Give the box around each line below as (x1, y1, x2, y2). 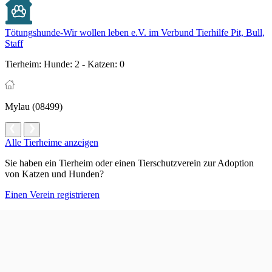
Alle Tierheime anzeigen (5, 137, 98, 148)
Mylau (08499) (5, 101, 63, 112)
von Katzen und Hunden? (5, 169, 104, 180)
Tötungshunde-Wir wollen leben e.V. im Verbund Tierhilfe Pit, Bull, (5, 27, 265, 38)
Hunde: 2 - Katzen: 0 (41, 59, 124, 70)
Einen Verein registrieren (5, 189, 100, 200)
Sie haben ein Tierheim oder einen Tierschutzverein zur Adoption (5, 158, 254, 169)
